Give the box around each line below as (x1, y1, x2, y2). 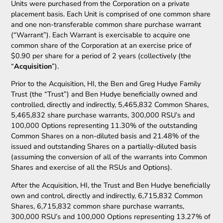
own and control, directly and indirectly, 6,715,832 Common (11, 190, 203, 201)
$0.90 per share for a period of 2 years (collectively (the (11, 50, 192, 61)
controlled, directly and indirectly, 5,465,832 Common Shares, (11, 100, 209, 110)
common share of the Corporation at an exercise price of (11, 40, 192, 50)
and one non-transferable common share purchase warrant (11, 19, 202, 29)
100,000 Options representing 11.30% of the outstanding (11, 120, 198, 131)
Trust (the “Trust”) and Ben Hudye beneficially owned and (11, 89, 198, 100)
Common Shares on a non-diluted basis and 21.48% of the (11, 131, 200, 141)
